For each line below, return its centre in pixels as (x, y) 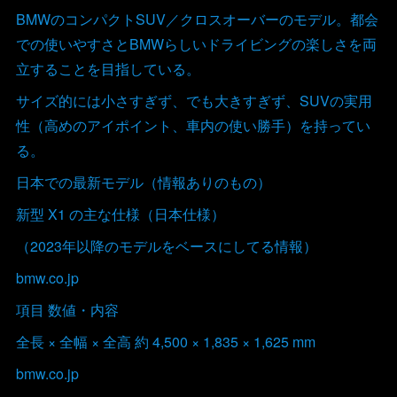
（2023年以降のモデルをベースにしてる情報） (166, 246)
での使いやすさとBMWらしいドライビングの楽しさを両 (196, 44)
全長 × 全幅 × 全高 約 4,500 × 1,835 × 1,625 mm (165, 342)
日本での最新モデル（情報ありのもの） (143, 183)
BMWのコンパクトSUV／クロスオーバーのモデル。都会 (197, 19)
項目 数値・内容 (67, 310)
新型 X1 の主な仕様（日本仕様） (120, 214)
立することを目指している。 (108, 69)
